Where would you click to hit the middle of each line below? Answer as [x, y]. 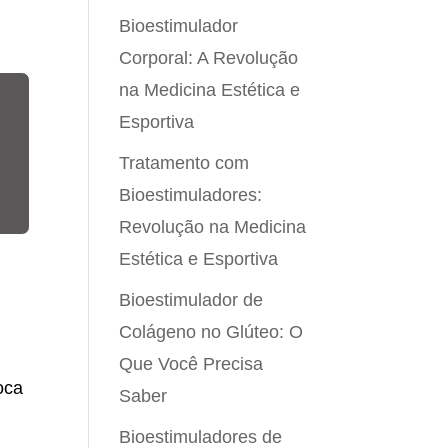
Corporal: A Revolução [209, 58]
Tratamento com [184, 163]
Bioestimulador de [191, 300]
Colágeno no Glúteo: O [211, 332]
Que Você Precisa [191, 364]
